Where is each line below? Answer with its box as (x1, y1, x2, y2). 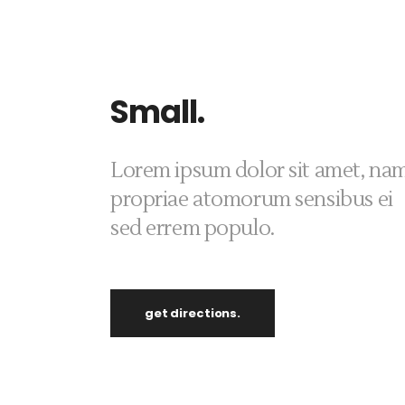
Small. (110, 89, 204, 134)
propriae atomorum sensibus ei (110, 186, 393, 213)
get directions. (145, 305, 241, 322)
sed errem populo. (110, 215, 275, 242)
